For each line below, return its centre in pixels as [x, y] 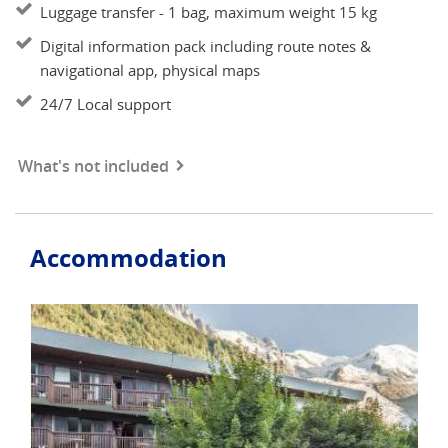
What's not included [93, 166]
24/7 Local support [105, 104]
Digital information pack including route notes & [205, 46]
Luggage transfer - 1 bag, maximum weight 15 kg [208, 12]
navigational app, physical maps [150, 70]
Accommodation [128, 258]
